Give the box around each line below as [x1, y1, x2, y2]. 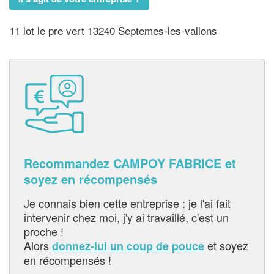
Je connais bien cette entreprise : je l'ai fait [23, 194, 231, 211]
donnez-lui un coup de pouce [51, 237, 204, 254]
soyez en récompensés [23, 169, 157, 188]
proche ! [23, 223, 64, 239]
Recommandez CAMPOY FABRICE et [23, 154, 236, 172]
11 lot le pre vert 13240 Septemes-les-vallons [9, 23, 217, 39]
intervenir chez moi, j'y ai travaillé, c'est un [23, 209, 229, 225]
